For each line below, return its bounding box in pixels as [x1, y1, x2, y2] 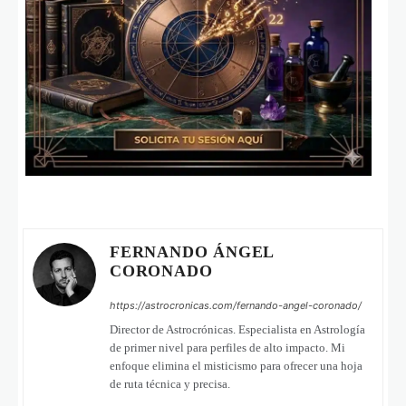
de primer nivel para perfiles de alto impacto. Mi [110, 340, 345, 354]
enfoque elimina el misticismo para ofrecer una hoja [110, 358, 362, 372]
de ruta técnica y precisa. [110, 376, 230, 391]
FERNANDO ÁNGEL [110, 242, 275, 261]
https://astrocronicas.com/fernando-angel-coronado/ [110, 298, 362, 312]
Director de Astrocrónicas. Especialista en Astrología [110, 322, 365, 336]
